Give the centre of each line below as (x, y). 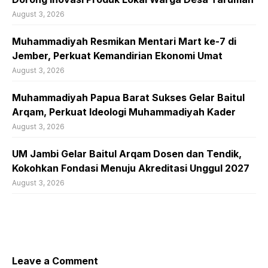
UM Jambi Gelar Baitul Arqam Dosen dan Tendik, (127, 153)
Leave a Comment (55, 261)
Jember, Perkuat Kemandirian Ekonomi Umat (117, 55)
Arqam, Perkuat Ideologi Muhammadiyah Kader (124, 112)
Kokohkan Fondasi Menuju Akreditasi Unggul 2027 (131, 168)
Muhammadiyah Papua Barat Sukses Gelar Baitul (128, 97)
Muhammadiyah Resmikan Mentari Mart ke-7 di (124, 41)
